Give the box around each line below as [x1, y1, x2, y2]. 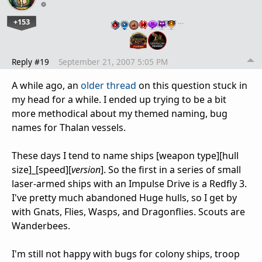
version [71, 163, 101, 177]
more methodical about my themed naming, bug [12, 107, 227, 120]
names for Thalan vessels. [12, 121, 126, 135]
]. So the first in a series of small [101, 163, 241, 177]
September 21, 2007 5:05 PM [58, 56, 168, 68]
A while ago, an [12, 79, 81, 92]
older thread [81, 79, 136, 92]
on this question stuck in [136, 79, 247, 92]
